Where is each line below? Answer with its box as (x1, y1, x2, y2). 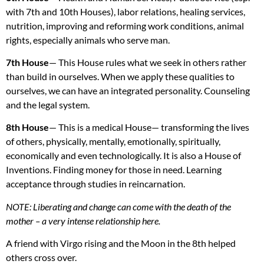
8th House (6, 121, 49, 133)
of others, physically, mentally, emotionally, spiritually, (6, 136, 220, 147)
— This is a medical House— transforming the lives (49, 121, 249, 133)
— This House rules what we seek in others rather (49, 57, 246, 68)
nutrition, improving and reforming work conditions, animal (6, 19, 244, 31)
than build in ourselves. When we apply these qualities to (6, 71, 235, 82)
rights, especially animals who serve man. (6, 34, 170, 45)
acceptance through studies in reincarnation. (6, 178, 185, 190)
